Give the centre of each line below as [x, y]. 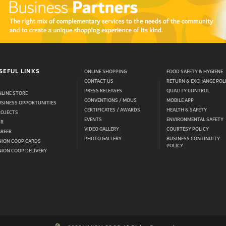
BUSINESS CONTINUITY [193, 139]
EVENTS [93, 120]
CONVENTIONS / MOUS [110, 101]
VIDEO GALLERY [101, 129]
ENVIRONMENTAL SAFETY [195, 120]
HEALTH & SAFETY [186, 110]
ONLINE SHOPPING [105, 72]
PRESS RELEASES [103, 91]
